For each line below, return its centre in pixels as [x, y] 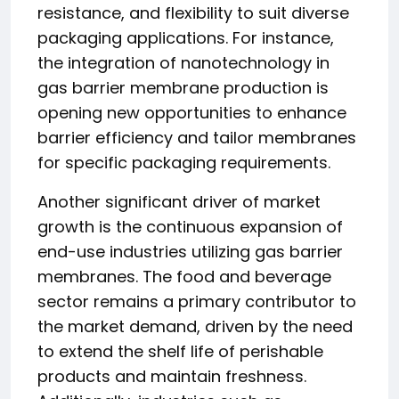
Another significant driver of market [179, 202]
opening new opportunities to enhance [192, 113]
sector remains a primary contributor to [197, 301]
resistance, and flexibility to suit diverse [193, 13]
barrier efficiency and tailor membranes [197, 138]
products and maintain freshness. [172, 376]
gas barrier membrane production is [183, 88]
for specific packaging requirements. [184, 163]
